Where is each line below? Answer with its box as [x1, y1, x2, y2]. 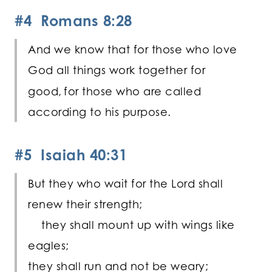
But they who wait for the [28, 176, 171, 190]
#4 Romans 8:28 [15, 11, 132, 30]
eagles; [28, 238, 69, 252]
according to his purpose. [28, 104, 171, 118]
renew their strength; [28, 197, 143, 211]
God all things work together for [28, 63, 205, 76]
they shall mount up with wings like [41, 217, 235, 231]
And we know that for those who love [28, 42, 237, 56]
